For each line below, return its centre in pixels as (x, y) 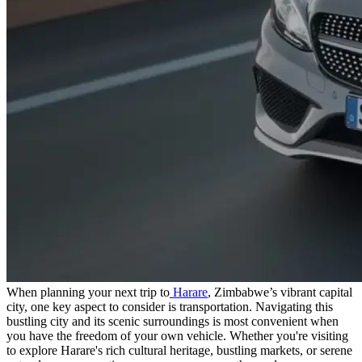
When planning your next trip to (88, 293)
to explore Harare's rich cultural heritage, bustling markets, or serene (179, 351)
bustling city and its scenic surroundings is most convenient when (173, 322)
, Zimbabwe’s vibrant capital (280, 293)
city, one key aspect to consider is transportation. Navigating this (170, 307)
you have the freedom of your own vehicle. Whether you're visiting (177, 336)
